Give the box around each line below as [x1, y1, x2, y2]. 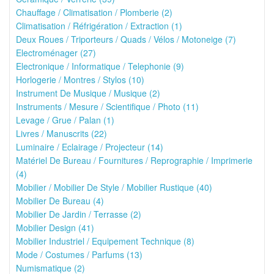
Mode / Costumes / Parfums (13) [16, 248, 143, 261]
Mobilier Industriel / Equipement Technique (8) [16, 235, 194, 247]
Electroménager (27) [16, 46, 96, 59]
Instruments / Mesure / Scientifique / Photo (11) [16, 100, 199, 113]
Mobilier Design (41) [16, 221, 94, 234]
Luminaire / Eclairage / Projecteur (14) [16, 141, 163, 153]
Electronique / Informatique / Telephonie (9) [16, 60, 184, 72]
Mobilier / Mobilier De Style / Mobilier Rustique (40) [16, 181, 212, 193]
